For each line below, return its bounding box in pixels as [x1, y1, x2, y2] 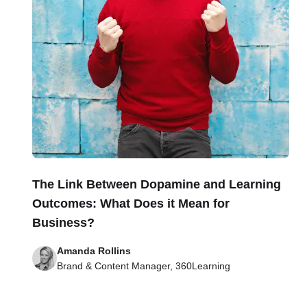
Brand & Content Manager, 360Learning [57, 260, 231, 271]
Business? [32, 216, 95, 230]
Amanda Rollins [57, 245, 132, 256]
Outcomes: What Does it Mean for [32, 197, 230, 210]
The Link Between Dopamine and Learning [32, 177, 282, 191]
